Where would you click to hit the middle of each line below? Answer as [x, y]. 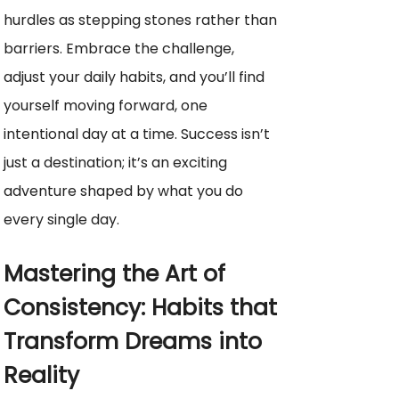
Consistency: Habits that [140, 308]
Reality [41, 376]
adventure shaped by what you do [123, 191]
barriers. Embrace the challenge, [119, 49]
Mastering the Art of [114, 274]
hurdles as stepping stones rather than [140, 20]
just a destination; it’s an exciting [115, 163]
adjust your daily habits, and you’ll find [134, 77]
